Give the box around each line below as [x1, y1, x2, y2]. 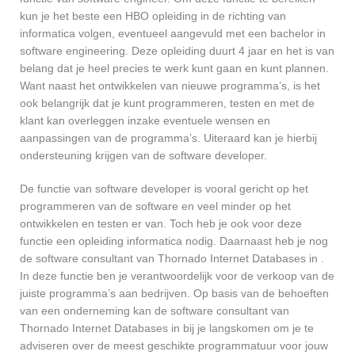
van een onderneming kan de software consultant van [20, 303, 289, 317]
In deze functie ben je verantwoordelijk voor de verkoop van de [20, 269, 334, 282]
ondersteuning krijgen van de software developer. [20, 148, 267, 162]
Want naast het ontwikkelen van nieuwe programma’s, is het [20, 78, 320, 92]
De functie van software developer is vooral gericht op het [20, 181, 308, 195]
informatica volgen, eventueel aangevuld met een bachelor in [20, 26, 326, 40]
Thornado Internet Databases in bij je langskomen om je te [20, 321, 314, 334]
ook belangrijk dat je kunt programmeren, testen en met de [20, 96, 315, 109]
